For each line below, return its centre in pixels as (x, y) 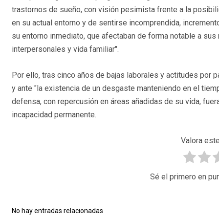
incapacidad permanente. (54, 115)
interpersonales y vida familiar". (65, 49)
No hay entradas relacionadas (57, 211)
